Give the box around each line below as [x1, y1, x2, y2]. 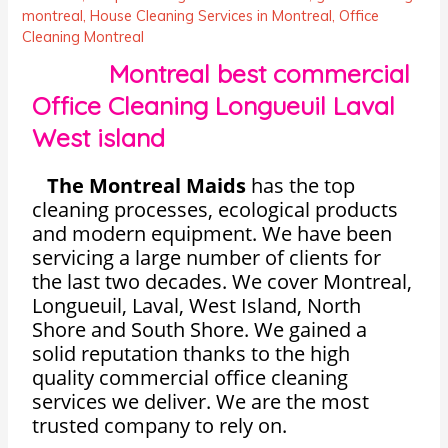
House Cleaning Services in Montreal [90, 5, 333, 25]
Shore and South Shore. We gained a [32, 315, 368, 343]
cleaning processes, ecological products [32, 195, 399, 223]
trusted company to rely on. [32, 411, 288, 439]
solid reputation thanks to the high [32, 339, 351, 367]
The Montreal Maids [47, 171, 247, 199]
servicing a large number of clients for [32, 243, 382, 271]
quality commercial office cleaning [32, 363, 349, 391]
